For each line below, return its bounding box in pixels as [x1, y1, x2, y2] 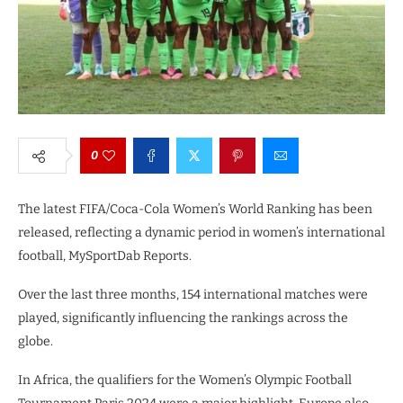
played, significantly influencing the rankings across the [18, 310, 348, 326]
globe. [18, 334, 53, 349]
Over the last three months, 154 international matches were [18, 287, 368, 302]
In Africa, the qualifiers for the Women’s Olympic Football [18, 372, 352, 388]
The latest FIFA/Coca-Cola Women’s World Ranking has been [18, 201, 372, 217]
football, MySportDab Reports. [18, 248, 192, 264]
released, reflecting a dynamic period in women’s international [18, 225, 385, 240]
